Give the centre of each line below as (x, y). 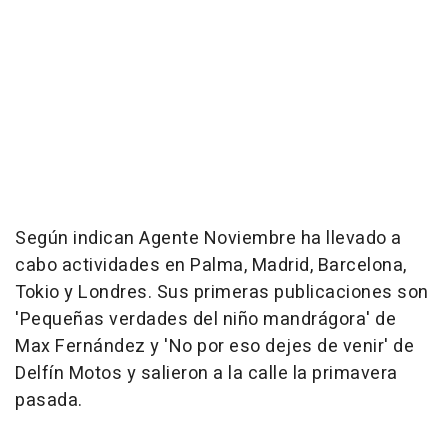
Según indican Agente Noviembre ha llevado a (208, 238)
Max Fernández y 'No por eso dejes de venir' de (214, 346)
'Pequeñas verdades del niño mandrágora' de (205, 319)
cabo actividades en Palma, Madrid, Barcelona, (211, 265)
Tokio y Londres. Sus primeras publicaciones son (222, 292)
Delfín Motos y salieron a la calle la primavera (206, 373)
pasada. (49, 400)
